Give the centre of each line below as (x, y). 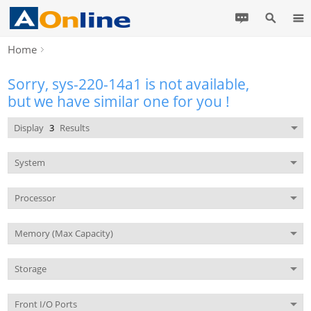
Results (73, 128)
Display (30, 128)
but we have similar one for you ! (119, 101)
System (30, 162)
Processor (35, 198)
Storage (30, 269)
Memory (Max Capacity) (64, 233)
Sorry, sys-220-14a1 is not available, (129, 84)
